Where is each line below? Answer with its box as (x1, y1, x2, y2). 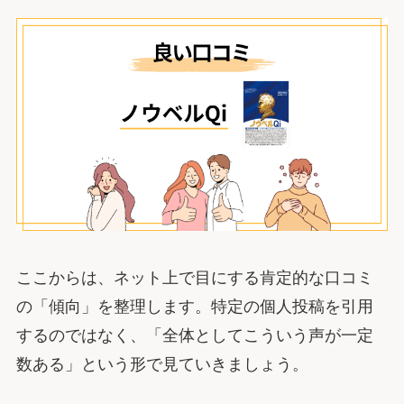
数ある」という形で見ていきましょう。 (15, 354, 308, 373)
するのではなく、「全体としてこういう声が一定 (15, 326, 373, 344)
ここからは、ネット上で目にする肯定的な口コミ (15, 268, 373, 287)
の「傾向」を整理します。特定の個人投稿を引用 (15, 297, 373, 316)
